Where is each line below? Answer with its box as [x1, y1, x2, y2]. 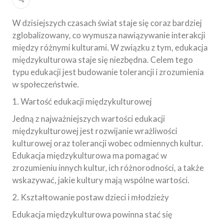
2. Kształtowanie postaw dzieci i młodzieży [12, 192, 169, 203]
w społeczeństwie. [12, 79, 79, 90]
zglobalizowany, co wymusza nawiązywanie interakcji [12, 30, 205, 41]
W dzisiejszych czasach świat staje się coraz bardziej [12, 18, 202, 28]
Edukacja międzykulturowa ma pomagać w [12, 150, 167, 161]
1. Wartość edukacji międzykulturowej [12, 96, 152, 107]
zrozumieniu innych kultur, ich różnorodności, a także [12, 163, 204, 173]
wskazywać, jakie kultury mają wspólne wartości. [12, 175, 190, 186]
